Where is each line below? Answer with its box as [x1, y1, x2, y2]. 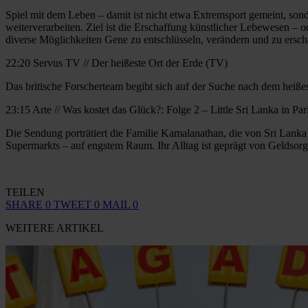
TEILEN [5, 186, 45, 198]
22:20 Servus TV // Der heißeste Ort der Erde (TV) [5, 56, 228, 69]
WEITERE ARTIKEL [5, 221, 104, 234]
